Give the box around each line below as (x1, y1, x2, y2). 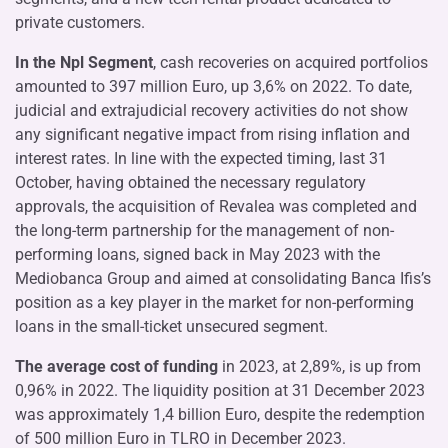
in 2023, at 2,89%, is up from (222, 356, 421, 376)
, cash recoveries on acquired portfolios (153, 52, 428, 72)
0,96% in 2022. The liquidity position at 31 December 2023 (15, 380, 425, 400)
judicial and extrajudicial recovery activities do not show (15, 100, 408, 120)
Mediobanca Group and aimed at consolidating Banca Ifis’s (15, 268, 431, 288)
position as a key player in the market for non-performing (15, 292, 414, 312)
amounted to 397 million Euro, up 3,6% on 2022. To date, (15, 76, 412, 96)
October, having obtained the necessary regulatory (15, 172, 366, 192)
